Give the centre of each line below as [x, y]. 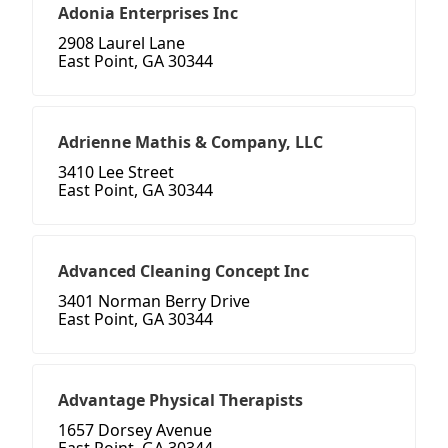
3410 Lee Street [116, 172]
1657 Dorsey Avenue [135, 430]
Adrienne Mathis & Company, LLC [190, 142]
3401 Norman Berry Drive [154, 301]
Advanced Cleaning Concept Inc [183, 271]
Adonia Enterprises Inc [148, 13]
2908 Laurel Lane [121, 43]
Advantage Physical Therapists [180, 400]
